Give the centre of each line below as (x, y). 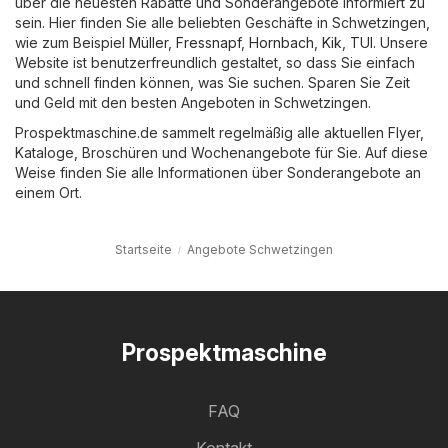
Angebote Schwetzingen (260, 249)
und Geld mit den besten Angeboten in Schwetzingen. (193, 102)
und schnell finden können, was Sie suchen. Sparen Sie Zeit (212, 82)
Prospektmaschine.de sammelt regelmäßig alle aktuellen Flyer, (219, 132)
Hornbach (281, 42)
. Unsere (400, 42)
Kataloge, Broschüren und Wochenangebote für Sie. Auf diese (221, 152)
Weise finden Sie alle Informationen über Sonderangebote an (218, 172)
